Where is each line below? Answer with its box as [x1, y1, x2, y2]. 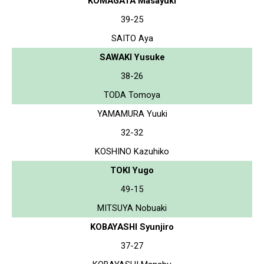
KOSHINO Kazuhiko [95, 146, 169, 157]
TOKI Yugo [110, 164, 154, 176]
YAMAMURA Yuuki [97, 108, 167, 119]
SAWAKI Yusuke [99, 51, 165, 62]
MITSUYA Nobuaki [97, 202, 167, 213]
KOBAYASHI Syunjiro [90, 221, 174, 232]
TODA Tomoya [104, 89, 160, 100]
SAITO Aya [111, 32, 153, 44]
